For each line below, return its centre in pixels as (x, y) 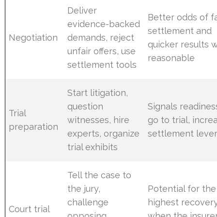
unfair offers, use (102, 51)
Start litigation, (98, 93)
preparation (34, 126)
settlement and (180, 31)
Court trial (30, 209)
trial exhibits (93, 147)
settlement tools (102, 64)
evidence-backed (104, 24)
